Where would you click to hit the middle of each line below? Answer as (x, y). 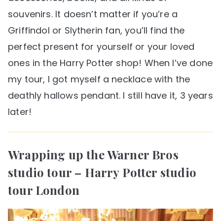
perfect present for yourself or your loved (101, 47)
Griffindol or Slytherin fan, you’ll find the (96, 31)
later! (20, 112)
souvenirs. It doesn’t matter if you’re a (93, 14)
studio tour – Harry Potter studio (102, 172)
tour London (44, 190)
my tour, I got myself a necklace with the (99, 79)
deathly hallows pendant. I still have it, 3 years (110, 96)
